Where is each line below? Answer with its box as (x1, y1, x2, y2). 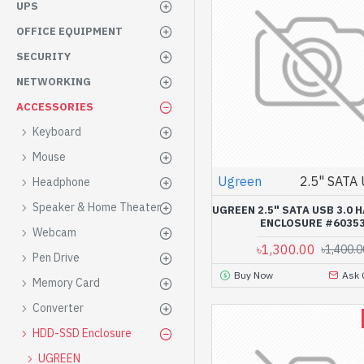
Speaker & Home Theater (32, 200, 161, 214)
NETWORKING (16, 75, 91, 89)
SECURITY (16, 50, 71, 63)
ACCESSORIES (16, 100, 93, 114)
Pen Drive (32, 250, 80, 265)
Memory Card (32, 275, 100, 290)
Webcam (32, 225, 76, 240)
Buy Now (233, 268, 273, 281)
